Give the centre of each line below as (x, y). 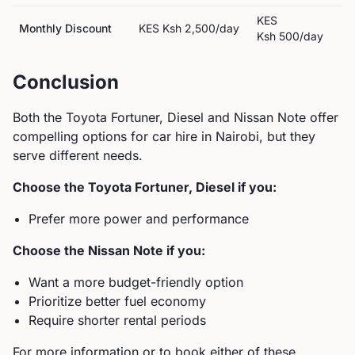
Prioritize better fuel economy (117, 301)
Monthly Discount (65, 28)
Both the (39, 117)
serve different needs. (78, 155)
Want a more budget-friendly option (136, 282)
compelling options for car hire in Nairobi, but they (164, 136)
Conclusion (66, 82)
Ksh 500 (278, 36)
